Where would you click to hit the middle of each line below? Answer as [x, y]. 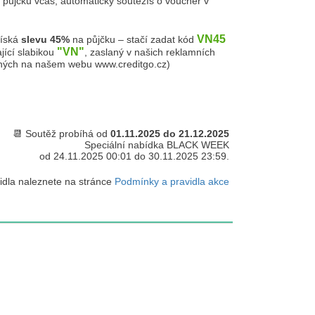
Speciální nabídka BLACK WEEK [157, 145]
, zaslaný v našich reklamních [150, 52]
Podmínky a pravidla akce [172, 181]
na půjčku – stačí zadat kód [133, 39]
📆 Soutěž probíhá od [62, 134]
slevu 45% [45, 39]
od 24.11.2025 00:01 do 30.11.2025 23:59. [134, 156]
